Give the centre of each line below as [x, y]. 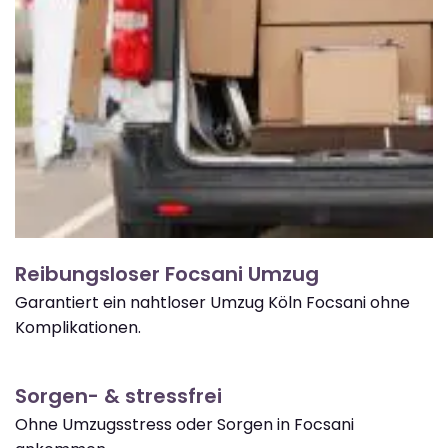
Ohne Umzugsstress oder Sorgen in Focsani [184, 424]
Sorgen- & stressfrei [118, 395]
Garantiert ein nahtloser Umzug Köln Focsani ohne [212, 302]
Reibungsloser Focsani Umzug [167, 273]
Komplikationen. [78, 327]
